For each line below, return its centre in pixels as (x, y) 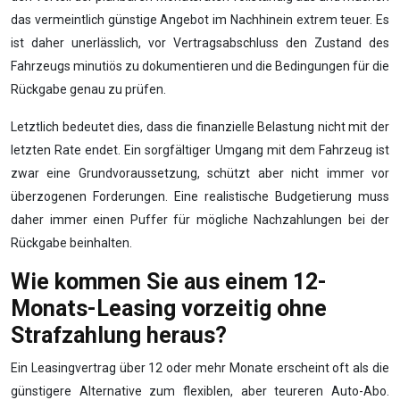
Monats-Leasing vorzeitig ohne (169, 308)
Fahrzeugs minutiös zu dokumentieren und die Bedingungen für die (200, 66)
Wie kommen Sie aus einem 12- (169, 282)
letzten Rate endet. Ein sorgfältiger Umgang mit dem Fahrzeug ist (200, 150)
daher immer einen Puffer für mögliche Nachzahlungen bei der (200, 220)
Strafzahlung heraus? (119, 335)
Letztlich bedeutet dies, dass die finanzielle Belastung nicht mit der (200, 127)
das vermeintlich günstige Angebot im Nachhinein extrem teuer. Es (200, 20)
